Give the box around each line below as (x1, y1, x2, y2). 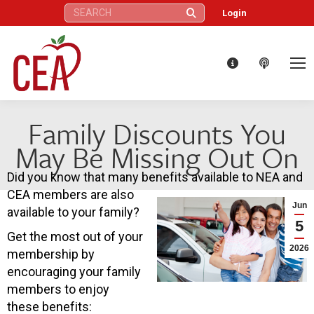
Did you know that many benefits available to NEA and (7, 169, 303, 184)
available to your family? (7, 204, 139, 219)
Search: (63, 4, 94, 15)
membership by (7, 246, 95, 261)
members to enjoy (7, 281, 109, 296)
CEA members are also (7, 186, 134, 202)
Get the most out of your (7, 228, 143, 244)
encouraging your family (7, 264, 141, 279)
